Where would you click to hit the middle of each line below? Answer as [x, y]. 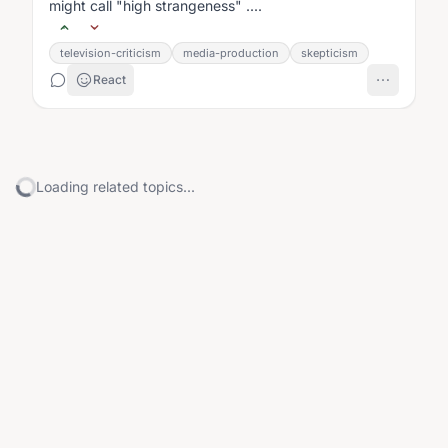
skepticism [329, 53]
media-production [231, 53]
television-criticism [110, 53]
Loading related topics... [115, 186]
